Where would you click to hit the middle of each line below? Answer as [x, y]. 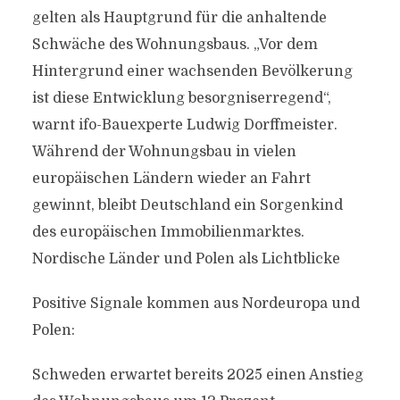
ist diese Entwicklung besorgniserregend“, [181, 98]
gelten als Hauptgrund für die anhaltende [179, 18]
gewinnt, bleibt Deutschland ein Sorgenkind [187, 205]
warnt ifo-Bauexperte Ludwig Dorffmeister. [184, 125]
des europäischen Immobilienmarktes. [168, 232]
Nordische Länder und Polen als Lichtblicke [186, 259]
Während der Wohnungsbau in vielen [164, 152]
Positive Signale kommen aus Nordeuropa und [196, 304]
